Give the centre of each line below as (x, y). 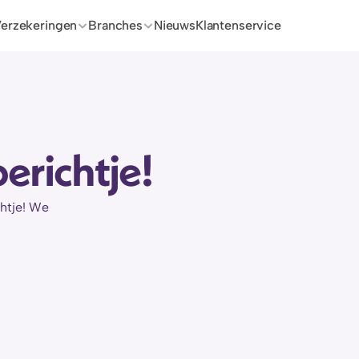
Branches (115, 25)
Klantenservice (238, 25)
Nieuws (174, 25)
